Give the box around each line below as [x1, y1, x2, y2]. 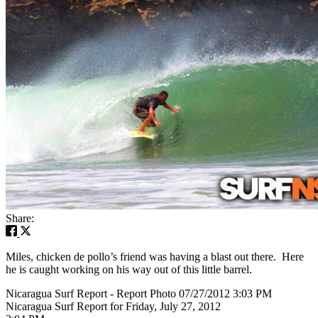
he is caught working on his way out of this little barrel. [6, 263, 252, 275]
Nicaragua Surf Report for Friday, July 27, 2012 [6, 300, 221, 312]
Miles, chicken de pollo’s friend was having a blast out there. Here [6, 250, 304, 263]
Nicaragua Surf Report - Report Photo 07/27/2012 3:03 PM [6, 287, 272, 300]
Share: [6, 212, 34, 224]
